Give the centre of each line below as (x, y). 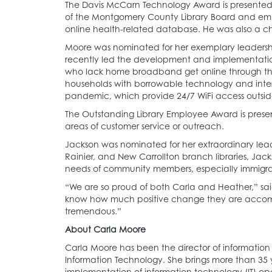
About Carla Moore (105, 229)
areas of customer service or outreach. (144, 126)
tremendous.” (93, 211)
